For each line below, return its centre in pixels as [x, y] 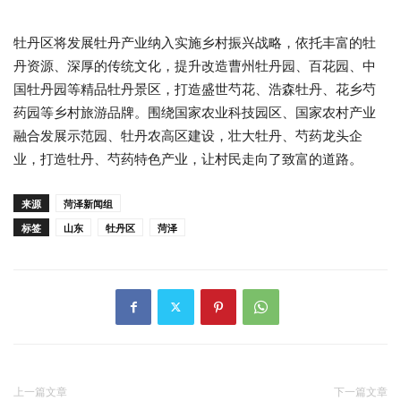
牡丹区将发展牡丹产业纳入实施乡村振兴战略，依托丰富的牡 [195, 42]
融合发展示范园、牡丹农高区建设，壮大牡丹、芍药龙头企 [188, 135]
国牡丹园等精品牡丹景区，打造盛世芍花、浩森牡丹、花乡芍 [195, 89]
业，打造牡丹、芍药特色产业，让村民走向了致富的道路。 [188, 158]
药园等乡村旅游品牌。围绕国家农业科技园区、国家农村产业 [195, 112]
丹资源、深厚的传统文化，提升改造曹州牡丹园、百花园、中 [195, 65]
